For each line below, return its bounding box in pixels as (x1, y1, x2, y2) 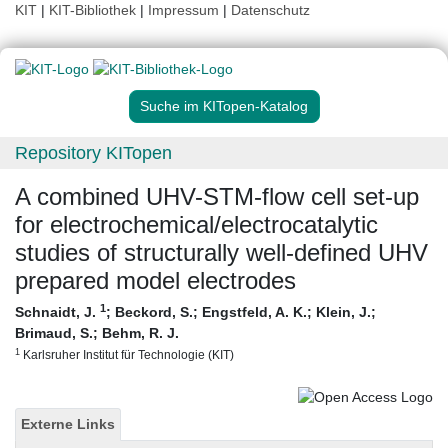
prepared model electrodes (15, 267, 296, 295)
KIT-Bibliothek (49, 2, 140, 18)
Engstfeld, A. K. (202, 304, 307, 321)
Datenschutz (231, 2, 310, 18)
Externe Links (21, 415, 115, 432)
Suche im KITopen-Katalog (140, 98, 308, 115)
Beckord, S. (115, 304, 193, 321)
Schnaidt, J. (15, 304, 100, 321)
